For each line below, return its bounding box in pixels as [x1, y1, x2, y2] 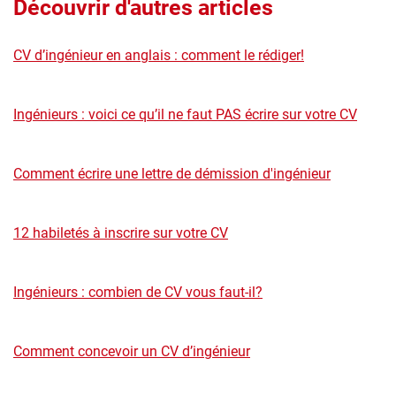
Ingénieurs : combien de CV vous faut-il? [13, 283, 263, 301]
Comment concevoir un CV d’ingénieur [13, 342, 250, 360]
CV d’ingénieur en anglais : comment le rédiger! [13, 46, 304, 64]
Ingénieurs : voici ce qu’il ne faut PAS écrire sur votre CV [13, 105, 357, 123]
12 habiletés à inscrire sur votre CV [13, 224, 228, 241]
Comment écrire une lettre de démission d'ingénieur [13, 164, 331, 182]
